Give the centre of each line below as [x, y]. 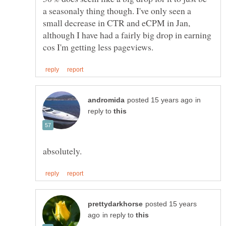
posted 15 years [171, 204]
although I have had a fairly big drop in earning [127, 35]
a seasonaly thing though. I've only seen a [117, 10]
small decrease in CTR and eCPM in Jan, [117, 22]
